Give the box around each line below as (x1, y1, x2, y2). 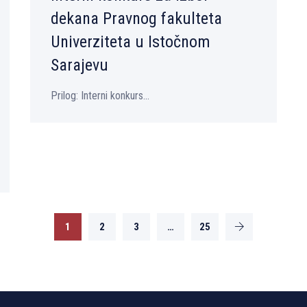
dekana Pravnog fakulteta (51, 9, 222, 29)
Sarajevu (51, 56, 108, 75)
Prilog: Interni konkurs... (51, 89, 149, 103)
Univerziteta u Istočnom (51, 32, 210, 52)
